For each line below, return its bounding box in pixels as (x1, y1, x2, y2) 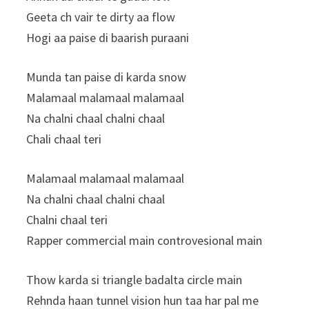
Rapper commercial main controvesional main (26, 232, 263, 248)
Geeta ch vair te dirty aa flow (26, 8, 176, 25)
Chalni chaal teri (26, 211, 108, 228)
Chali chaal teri (26, 130, 102, 147)
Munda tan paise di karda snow (26, 68, 187, 85)
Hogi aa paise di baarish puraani (26, 29, 190, 46)
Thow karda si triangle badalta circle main (26, 271, 243, 288)
